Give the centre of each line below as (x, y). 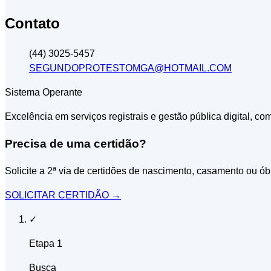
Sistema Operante (44, 93)
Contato (32, 24)
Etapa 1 (46, 243)
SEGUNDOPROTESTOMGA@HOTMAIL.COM (130, 68)
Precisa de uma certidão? (76, 143)
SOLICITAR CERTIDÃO (58, 195)
